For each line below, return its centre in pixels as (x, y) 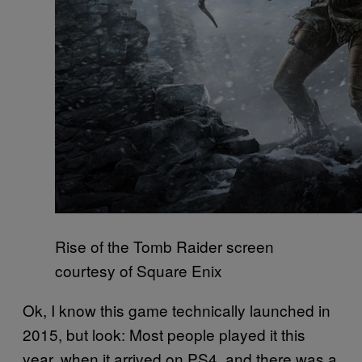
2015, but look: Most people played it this (164, 335)
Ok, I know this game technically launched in (177, 310)
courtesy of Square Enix (139, 271)
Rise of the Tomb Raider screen (164, 246)
